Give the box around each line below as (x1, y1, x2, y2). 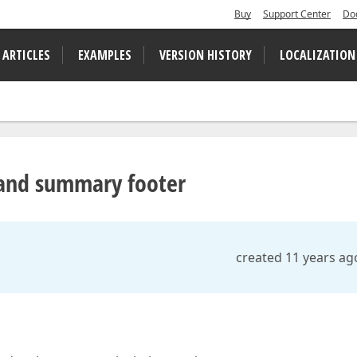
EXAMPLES (78, 46, 131, 64)
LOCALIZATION (280, 46, 355, 64)
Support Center (263, 7, 331, 21)
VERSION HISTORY (159, 46, 252, 64)
